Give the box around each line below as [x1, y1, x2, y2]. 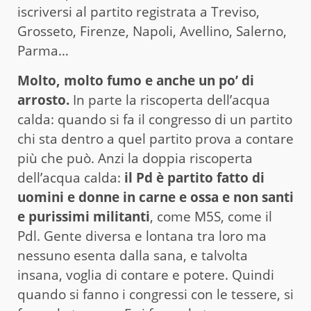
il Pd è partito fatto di [124, 168, 264, 187]
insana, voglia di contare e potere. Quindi [17, 265, 274, 284]
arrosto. [17, 90, 69, 109]
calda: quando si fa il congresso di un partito [17, 110, 292, 128]
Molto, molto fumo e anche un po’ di [17, 71, 254, 90]
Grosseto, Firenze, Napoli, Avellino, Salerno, [17, 22, 287, 40]
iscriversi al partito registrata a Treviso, [17, 2, 260, 21]
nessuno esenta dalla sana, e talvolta [17, 246, 248, 264]
